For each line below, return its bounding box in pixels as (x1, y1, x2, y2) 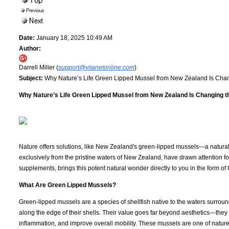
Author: (19, 44, 41, 52)
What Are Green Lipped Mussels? (19, 181, 116, 189)
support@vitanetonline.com (58, 63, 134, 71)
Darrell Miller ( (19, 63, 58, 71)
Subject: (19, 74, 43, 82)
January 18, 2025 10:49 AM (35, 34, 112, 41)
